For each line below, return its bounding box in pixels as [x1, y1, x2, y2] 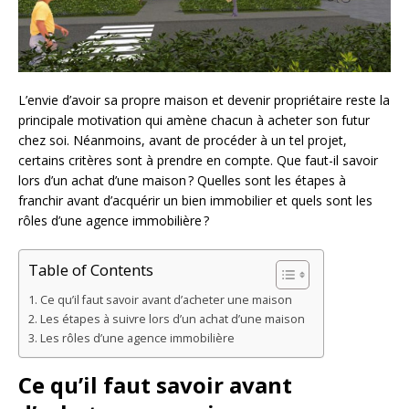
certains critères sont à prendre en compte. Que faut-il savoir [18, 152, 378, 170]
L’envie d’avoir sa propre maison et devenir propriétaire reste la [18, 91, 390, 110]
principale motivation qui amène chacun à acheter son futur [18, 111, 370, 130]
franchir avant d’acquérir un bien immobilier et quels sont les [18, 192, 372, 210]
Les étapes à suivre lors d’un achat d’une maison [39, 311, 305, 328]
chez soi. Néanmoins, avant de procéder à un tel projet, [18, 131, 347, 150]
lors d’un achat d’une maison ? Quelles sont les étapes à [18, 172, 346, 190]
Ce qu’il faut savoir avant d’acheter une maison [39, 292, 292, 309]
